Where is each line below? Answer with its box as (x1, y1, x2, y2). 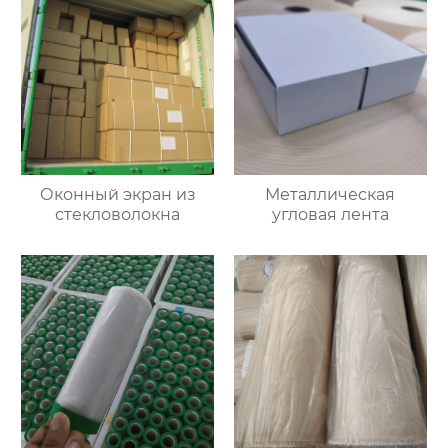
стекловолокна (55, 205, 181, 225)
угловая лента (271, 205, 389, 225)
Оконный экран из (39, 185, 196, 205)
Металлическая (265, 185, 396, 205)
